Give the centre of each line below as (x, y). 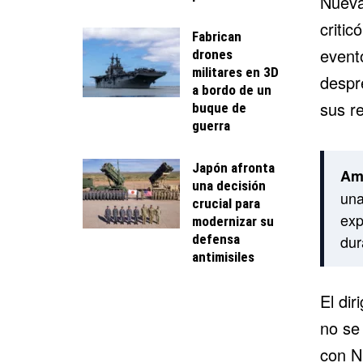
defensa (216, 239)
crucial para (226, 203)
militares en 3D (235, 72)
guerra (211, 125)
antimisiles (223, 256)
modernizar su (233, 221)
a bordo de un (232, 90)
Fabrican (217, 36)
